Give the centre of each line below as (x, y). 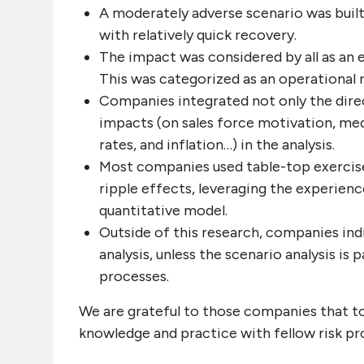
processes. (134, 276)
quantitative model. (163, 210)
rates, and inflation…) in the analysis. (217, 145)
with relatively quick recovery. (198, 35)
